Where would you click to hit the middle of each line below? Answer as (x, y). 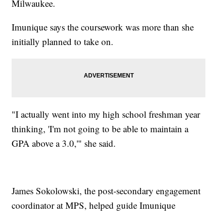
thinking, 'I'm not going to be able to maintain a (100, 128)
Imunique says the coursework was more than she (103, 27)
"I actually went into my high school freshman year (106, 114)
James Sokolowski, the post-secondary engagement (106, 190)
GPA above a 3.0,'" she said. (64, 143)
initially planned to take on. (63, 41)
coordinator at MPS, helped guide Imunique (94, 205)
